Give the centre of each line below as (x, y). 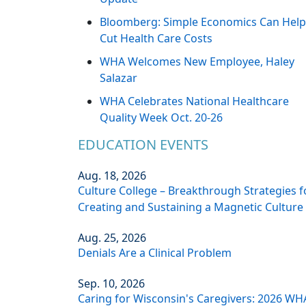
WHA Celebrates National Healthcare (194, 101)
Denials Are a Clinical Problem (155, 253)
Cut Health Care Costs (156, 39)
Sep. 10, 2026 (111, 284)
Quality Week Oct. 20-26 (161, 118)
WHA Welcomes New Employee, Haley (197, 62)
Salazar (119, 78)
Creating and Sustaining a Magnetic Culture (191, 207)
